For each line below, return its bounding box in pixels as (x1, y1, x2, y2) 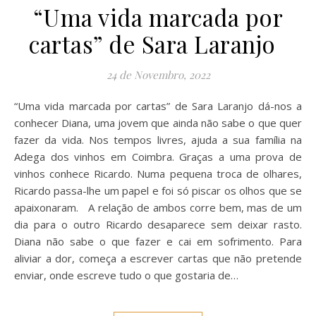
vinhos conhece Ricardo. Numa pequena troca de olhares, (14, 166, 302, 181)
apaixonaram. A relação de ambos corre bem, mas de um (14, 200, 302, 214)
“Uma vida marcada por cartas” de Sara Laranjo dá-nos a (14, 99, 25, 113)
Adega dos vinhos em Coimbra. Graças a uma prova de (14, 150, 302, 164)
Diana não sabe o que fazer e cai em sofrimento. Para (14, 234, 302, 248)
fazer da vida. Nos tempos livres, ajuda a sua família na (14, 133, 302, 147)
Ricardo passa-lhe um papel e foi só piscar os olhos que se (14, 183, 302, 197)
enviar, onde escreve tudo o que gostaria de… (14, 268, 238, 282)
